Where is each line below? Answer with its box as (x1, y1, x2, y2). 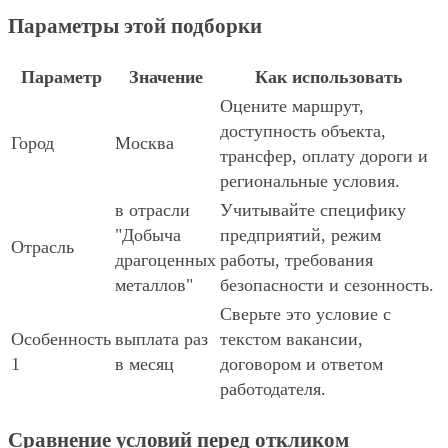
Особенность (11, 329, 111, 350)
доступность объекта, (220, 121, 386, 142)
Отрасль (11, 237, 74, 258)
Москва (115, 133, 174, 154)
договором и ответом (220, 354, 383, 375)
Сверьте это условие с (220, 304, 391, 325)
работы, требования (220, 250, 373, 271)
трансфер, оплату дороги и (220, 146, 428, 167)
